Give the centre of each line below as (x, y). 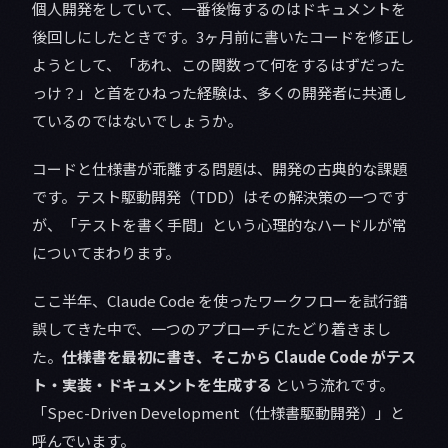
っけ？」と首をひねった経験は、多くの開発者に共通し (219, 92)
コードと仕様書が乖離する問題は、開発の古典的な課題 (219, 168)
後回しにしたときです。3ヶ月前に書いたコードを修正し (223, 36)
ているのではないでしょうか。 (137, 120)
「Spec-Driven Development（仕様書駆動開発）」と (218, 412)
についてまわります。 (106, 252)
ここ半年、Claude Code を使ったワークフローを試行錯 (220, 300)
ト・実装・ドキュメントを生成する (152, 384)
